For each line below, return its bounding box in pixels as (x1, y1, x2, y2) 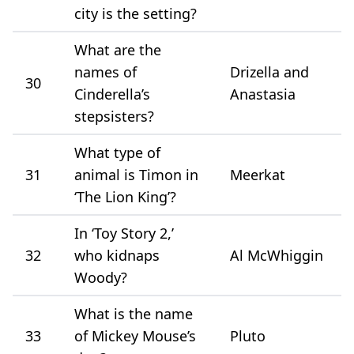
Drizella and (230, 62, 309, 81)
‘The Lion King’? (74, 186, 176, 206)
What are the (74, 40, 161, 59)
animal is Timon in (74, 164, 198, 184)
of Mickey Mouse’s (74, 326, 196, 345)
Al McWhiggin (230, 245, 323, 265)
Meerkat (230, 164, 285, 184)
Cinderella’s (74, 84, 150, 104)
